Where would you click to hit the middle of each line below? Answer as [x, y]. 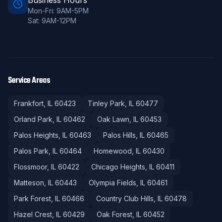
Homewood [113, 151]
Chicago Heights [118, 167]
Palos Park [31, 151]
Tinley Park [106, 103]
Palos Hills [119, 135]
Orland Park [33, 119]
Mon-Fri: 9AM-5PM [58, 11]
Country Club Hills [125, 198]
